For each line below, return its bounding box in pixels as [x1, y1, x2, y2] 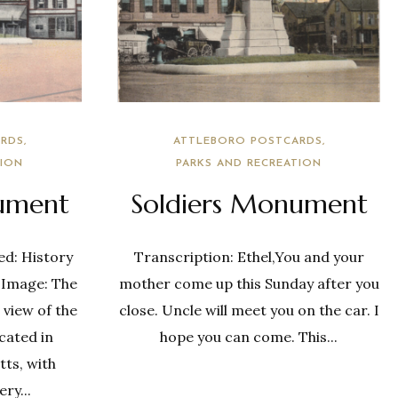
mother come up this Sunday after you [118, 275, 379, 292]
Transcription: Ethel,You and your [133, 248, 364, 266]
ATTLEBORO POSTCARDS [172, 136, 322, 147]
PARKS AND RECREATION [176, 158, 322, 169]
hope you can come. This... [160, 328, 338, 346]
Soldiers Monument [130, 187, 368, 220]
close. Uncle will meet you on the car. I [118, 301, 379, 319]
